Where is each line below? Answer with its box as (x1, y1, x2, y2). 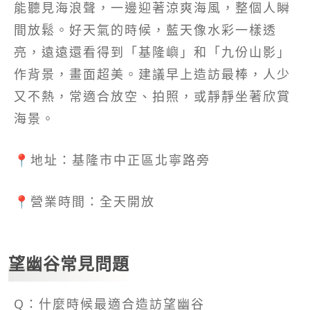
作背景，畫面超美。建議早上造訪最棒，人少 (14, 66, 291, 83)
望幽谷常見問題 (8, 252, 129, 275)
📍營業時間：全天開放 (14, 193, 155, 210)
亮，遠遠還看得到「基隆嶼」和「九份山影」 (14, 44, 291, 61)
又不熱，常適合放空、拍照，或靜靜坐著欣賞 (14, 88, 291, 105)
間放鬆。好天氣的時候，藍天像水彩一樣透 (14, 21, 277, 39)
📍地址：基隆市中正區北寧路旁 (14, 152, 210, 169)
